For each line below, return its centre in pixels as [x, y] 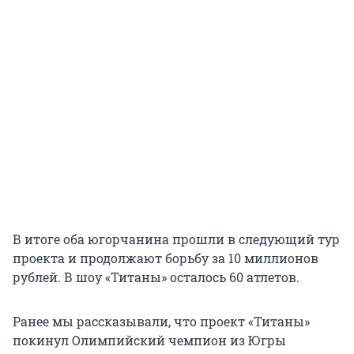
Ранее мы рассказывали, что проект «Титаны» [161, 322]
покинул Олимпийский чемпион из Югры [149, 341]
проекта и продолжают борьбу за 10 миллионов [166, 258]
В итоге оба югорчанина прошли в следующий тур [176, 239]
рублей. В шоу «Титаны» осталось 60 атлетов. [156, 277]
